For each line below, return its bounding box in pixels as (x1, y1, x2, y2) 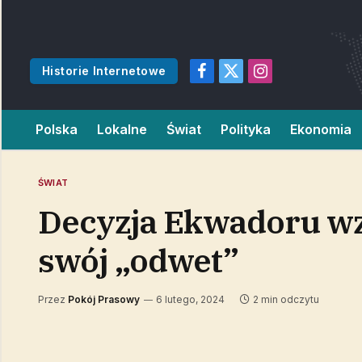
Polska (36, 121, 78, 137)
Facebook (200, 71, 256, 86)
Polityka (221, 121, 271, 137)
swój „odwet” (38, 239, 238, 281)
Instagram (259, 71, 310, 86)
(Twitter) (229, 88, 276, 103)
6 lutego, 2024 (156, 293, 225, 305)
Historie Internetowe (42, 64, 166, 78)
